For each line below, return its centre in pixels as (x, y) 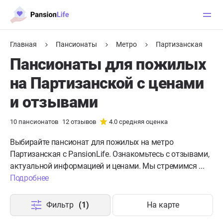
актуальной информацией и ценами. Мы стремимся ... (107, 166)
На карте (163, 205)
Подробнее (30, 178)
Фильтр (60, 205)
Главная (23, 44)
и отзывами (54, 102)
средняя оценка (143, 122)
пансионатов (38, 122)
